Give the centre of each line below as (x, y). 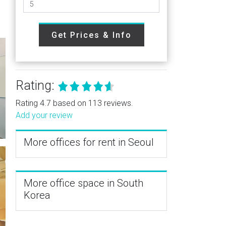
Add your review (44, 115)
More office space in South (83, 183)
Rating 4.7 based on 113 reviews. (74, 103)
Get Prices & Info (91, 35)
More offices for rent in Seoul (89, 142)
